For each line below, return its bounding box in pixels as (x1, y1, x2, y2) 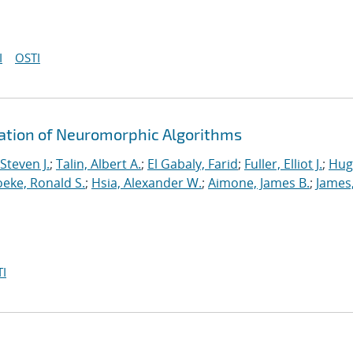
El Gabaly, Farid (147, 155, 238, 173)
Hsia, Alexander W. (91, 174, 202, 191)
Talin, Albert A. (56, 155, 141, 173)
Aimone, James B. (208, 174, 310, 191)
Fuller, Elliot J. (244, 155, 322, 173)
